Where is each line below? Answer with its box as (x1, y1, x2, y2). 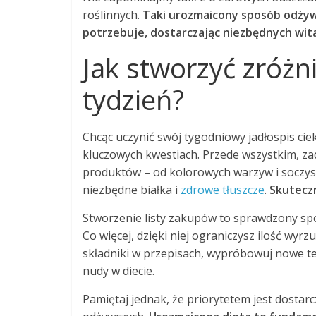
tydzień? (83, 81, 184, 118)
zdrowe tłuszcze (181, 182, 265, 197)
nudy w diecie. (83, 263, 154, 279)
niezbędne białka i (83, 182, 181, 197)
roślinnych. (83, 7, 142, 23)
